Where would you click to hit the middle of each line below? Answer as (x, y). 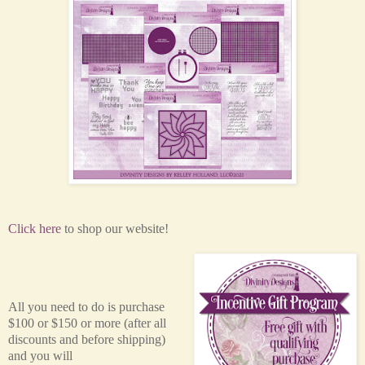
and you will (40, 355)
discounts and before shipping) (87, 339)
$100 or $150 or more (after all (87, 323)
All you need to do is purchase (86, 306)
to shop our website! (117, 228)
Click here (35, 228)
